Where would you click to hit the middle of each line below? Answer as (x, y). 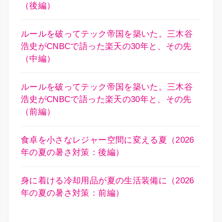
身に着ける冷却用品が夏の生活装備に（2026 (107, 181)
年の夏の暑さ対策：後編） (72, 153)
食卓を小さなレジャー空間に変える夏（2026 (107, 140)
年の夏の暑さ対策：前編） (72, 193)
